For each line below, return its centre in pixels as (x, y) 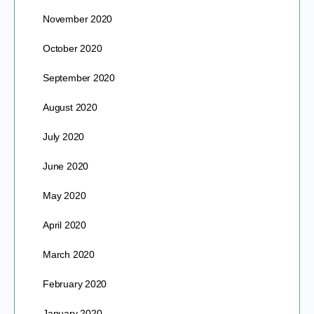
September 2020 (79, 77)
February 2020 (75, 284)
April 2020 (64, 225)
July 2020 (64, 136)
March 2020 (69, 254)
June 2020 (66, 166)
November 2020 (78, 19)
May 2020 (64, 195)
